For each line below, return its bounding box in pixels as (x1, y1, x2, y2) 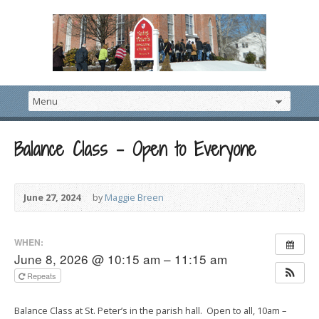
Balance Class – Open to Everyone (14, 137, 256, 162)
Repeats (27, 270, 58, 281)
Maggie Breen (105, 191, 164, 204)
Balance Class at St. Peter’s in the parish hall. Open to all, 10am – (14, 303, 286, 317)
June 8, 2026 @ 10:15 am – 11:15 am (14, 250, 227, 268)
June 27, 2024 (23, 191, 80, 204)
